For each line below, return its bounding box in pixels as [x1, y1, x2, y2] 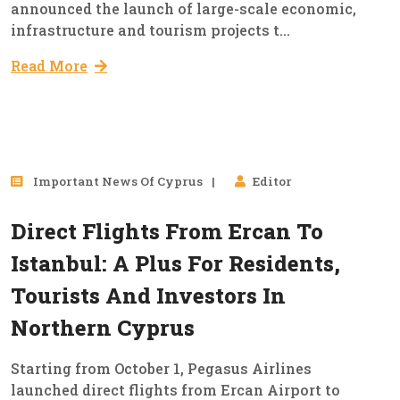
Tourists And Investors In [11, 281, 286, 311]
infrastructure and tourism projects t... [11, 21, 290, 40]
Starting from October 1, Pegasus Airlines [11, 359, 312, 379]
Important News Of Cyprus [30, 173, 203, 190]
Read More [11, 56, 87, 76]
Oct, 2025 [291, 212, 361, 234]
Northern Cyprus [11, 313, 195, 343]
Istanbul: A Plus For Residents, [11, 249, 340, 279]
